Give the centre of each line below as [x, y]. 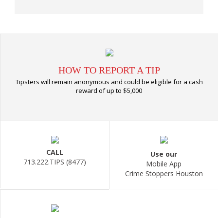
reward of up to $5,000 [109, 90]
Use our [164, 154]
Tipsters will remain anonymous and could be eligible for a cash [109, 82]
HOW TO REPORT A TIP [109, 70]
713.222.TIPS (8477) [55, 162]
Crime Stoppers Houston [164, 173]
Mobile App [164, 163]
